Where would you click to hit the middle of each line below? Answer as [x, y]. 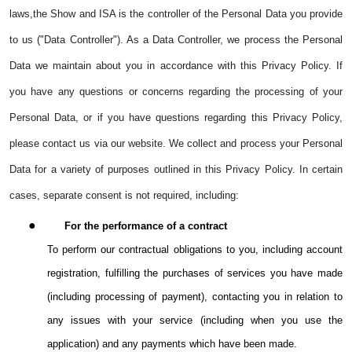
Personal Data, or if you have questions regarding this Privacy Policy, [176, 118]
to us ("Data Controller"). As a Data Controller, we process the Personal [176, 40]
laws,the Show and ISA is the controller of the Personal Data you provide [176, 14]
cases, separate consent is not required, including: [124, 196]
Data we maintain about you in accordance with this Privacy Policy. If [176, 66]
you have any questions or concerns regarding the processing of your [176, 92]
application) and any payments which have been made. [172, 344]
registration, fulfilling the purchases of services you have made [195, 273]
